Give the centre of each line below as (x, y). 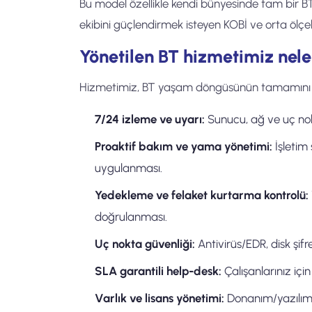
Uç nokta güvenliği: (145, 244)
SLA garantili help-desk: (158, 271)
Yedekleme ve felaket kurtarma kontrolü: (202, 195)
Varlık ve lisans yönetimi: (159, 298)
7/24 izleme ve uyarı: (150, 119)
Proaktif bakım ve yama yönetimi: (184, 146)
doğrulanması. (131, 217)
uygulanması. (128, 168)
